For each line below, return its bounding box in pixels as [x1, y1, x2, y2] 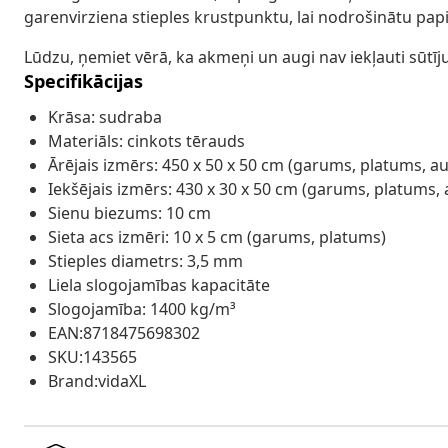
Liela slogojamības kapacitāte [48, 273, 270, 296]
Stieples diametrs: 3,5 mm [48, 249, 243, 272]
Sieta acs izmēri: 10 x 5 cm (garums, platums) [48, 225, 386, 248]
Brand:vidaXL [48, 369, 146, 392]
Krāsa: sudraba [48, 105, 162, 128]
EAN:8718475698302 [48, 321, 200, 344]
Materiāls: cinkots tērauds [48, 129, 245, 152]
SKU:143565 [48, 345, 137, 368]
